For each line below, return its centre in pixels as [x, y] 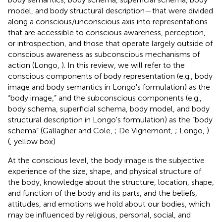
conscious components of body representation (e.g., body [110, 76]
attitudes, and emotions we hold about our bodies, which [109, 204]
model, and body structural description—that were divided [111, 10]
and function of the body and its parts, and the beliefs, [103, 193]
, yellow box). [33, 141]
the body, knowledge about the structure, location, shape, [111, 182]
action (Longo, [35, 65]
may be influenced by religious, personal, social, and [99, 215]
